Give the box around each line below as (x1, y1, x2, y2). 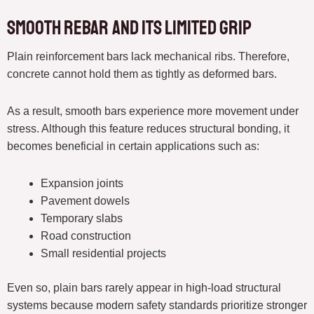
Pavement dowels (41, 195, 130, 207)
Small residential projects (41, 247, 166, 260)
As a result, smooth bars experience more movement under (7, 105, 299, 118)
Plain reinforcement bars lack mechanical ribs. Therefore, (7, 50, 289, 63)
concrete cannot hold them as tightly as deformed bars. (7, 68, 277, 81)
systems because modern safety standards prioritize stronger (7, 299, 307, 312)
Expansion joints (41, 177, 123, 190)
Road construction (41, 230, 131, 243)
